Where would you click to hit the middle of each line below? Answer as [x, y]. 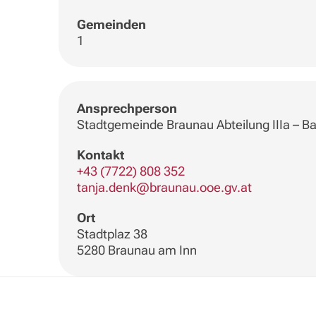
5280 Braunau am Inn [136, 250]
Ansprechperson [127, 108]
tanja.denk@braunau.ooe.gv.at [164, 187]
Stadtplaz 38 [112, 233]
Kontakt [100, 154]
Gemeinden [111, 25]
